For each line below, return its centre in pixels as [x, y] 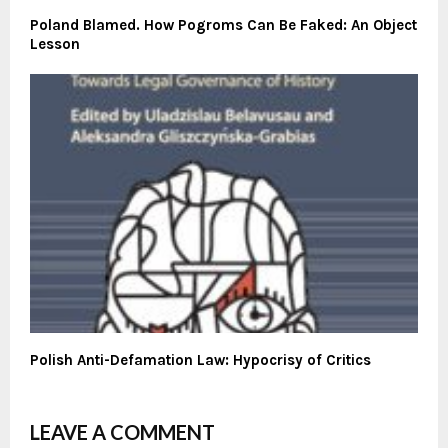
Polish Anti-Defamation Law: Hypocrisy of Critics [200, 359]
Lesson [55, 44]
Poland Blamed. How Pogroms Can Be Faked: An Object [223, 25]
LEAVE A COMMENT [122, 431]
